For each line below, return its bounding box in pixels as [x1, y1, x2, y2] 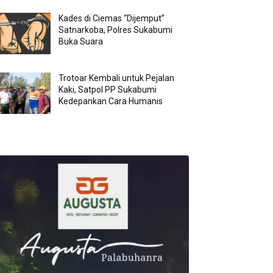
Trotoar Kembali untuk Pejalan [58, 73, 175, 83]
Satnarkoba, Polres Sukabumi [58, 25, 173, 35]
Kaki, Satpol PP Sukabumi [58, 85, 157, 95]
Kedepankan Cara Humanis [58, 96, 163, 107]
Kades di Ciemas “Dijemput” [58, 13, 165, 24]
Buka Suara [58, 37, 104, 47]
